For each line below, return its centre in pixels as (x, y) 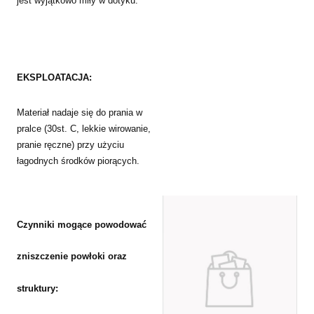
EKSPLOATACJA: (54, 77)
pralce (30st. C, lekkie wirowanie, (84, 129)
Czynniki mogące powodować (82, 224)
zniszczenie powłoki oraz (72, 257)
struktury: (37, 289)
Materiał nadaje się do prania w (80, 113)
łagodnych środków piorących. (78, 161)
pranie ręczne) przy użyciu (70, 145)
